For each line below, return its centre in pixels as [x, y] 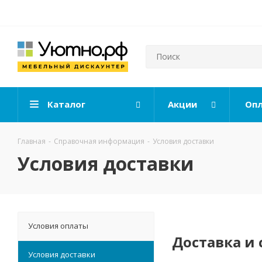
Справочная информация [99, 142]
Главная [32, 142]
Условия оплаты [58, 226]
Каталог [66, 104]
